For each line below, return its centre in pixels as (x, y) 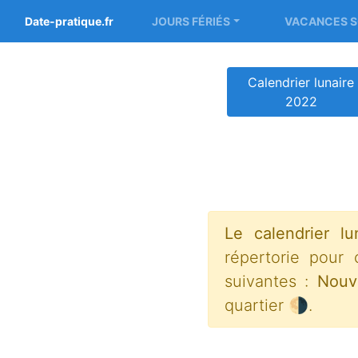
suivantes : (270, 281)
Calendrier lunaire (301, 82)
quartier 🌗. (268, 305)
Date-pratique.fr (69, 21)
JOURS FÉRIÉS (191, 21)
